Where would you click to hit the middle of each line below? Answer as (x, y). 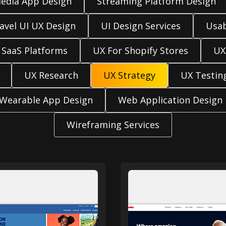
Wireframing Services (113, 125)
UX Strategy (129, 75)
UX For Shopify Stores (140, 50)
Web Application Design (170, 100)
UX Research (51, 75)
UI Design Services (140, 26)
